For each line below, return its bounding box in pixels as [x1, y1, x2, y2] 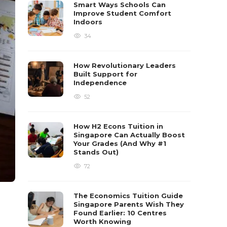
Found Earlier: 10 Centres [73, 209, 167, 217]
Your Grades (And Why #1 [73, 139, 167, 147]
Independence [73, 79, 129, 87]
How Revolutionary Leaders [73, 61, 176, 69]
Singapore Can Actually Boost [73, 131, 185, 139]
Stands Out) [73, 148, 121, 156]
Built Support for [73, 70, 138, 78]
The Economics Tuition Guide [73, 192, 183, 200]
